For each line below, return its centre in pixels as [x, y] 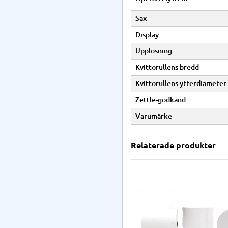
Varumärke [154, 116]
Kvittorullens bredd [167, 67]
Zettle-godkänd [161, 99]
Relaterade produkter [173, 145]
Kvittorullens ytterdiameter [181, 83]
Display [147, 34]
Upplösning [154, 51]
